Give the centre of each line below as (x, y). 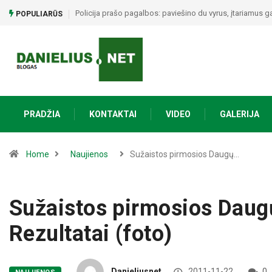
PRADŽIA (42, 114)
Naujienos (89, 154)
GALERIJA (240, 114)
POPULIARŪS (38, 14)
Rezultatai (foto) (91, 233)
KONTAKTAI (113, 114)
